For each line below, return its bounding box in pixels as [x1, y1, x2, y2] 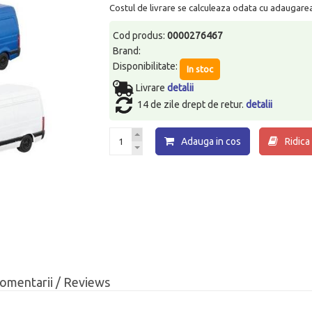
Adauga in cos [181, 135, 242, 147]
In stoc [187, 63, 214, 74]
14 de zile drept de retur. [137, 98, 247, 110]
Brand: [113, 45, 141, 56]
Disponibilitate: [113, 60, 180, 72]
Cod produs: [113, 29, 168, 41]
